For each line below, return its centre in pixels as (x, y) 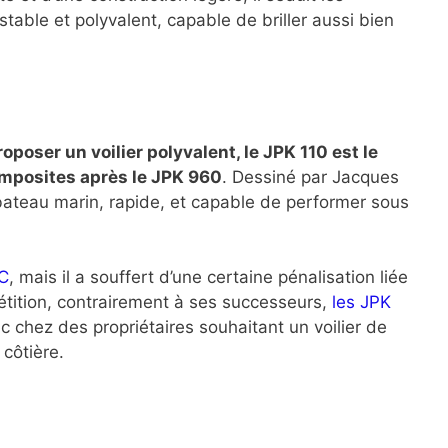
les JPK (361, 302)
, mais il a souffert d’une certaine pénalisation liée (208, 277)
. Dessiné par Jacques (310, 176)
